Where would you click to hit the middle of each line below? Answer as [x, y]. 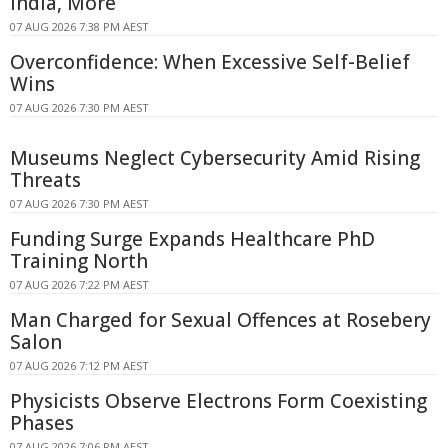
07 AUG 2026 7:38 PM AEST [79, 26]
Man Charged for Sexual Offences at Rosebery [220, 319]
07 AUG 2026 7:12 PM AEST [79, 365]
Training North [79, 260]
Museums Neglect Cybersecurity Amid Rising [215, 157]
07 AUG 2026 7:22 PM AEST [79, 284]
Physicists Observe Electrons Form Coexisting [218, 400]
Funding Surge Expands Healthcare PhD [192, 238]
